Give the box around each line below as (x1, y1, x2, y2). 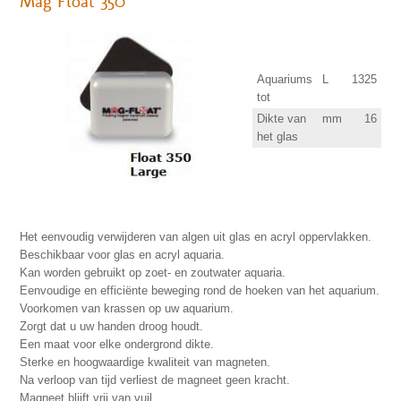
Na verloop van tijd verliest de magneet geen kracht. (20, 373, 290, 387)
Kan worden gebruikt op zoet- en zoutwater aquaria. (20, 266, 286, 279)
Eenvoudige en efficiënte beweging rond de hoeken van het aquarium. (20, 284, 380, 297)
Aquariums (257, 73, 312, 86)
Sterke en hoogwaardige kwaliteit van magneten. (20, 355, 270, 369)
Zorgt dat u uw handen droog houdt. (20, 320, 203, 333)
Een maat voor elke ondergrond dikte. (20, 337, 214, 351)
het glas (257, 130, 298, 143)
